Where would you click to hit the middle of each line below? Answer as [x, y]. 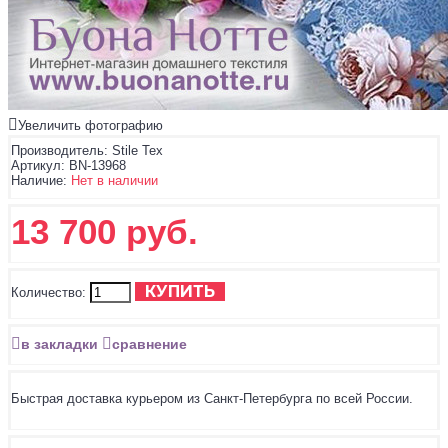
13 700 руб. [104, 232]
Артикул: [38, 166]
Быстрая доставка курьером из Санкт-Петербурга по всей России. [212, 399]
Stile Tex [135, 151]
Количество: [48, 293]
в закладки [59, 344]
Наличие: [39, 181]
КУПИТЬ [180, 292]
